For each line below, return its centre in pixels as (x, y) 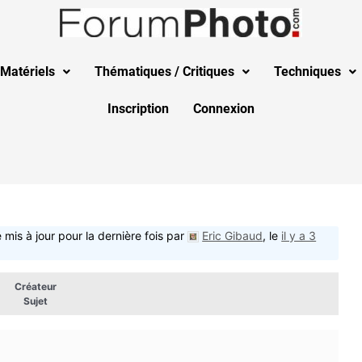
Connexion (224, 109)
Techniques (307, 72)
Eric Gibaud (233, 236)
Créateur (36, 286)
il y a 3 (299, 236)
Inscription (138, 109)
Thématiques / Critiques (164, 72)
